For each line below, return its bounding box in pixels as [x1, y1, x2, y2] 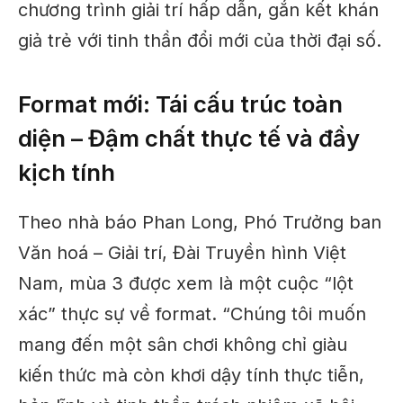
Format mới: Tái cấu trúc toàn [18, 89, 343, 118]
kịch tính [18, 157, 115, 186]
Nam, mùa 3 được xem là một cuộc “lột [18, 273, 354, 295]
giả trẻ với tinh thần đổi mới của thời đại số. [18, 30, 381, 52]
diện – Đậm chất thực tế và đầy [18, 123, 360, 152]
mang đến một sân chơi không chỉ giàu [18, 334, 347, 356]
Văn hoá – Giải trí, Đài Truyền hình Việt [18, 242, 346, 264]
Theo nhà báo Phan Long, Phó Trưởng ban [18, 211, 381, 234]
